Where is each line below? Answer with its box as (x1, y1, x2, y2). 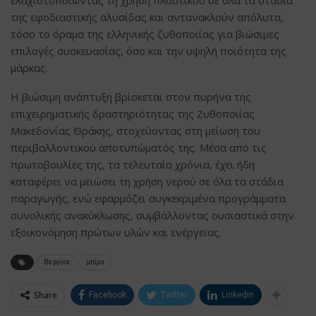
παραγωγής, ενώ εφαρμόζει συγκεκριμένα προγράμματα (11, 190, 286, 205)
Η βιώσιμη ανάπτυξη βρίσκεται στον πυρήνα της (11, 89, 251, 104)
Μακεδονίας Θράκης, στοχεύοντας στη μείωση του (11, 123, 260, 138)
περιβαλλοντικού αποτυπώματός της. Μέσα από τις (11, 140, 267, 154)
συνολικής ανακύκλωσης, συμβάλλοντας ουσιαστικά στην (11, 207, 294, 222)
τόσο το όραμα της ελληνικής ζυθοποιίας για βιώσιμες (11, 26, 279, 41)
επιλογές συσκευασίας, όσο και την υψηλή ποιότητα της (11, 43, 286, 58)
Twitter (161, 289, 188, 300)
